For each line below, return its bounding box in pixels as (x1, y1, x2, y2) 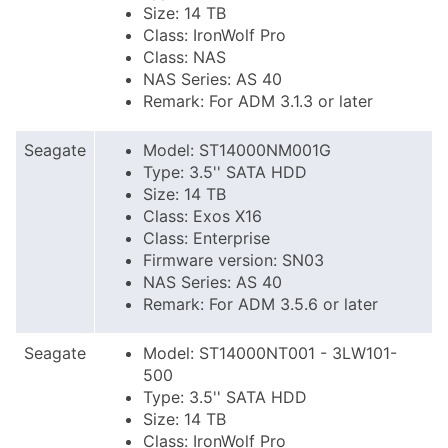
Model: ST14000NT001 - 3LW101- (143, 343, 397, 363)
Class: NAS (143, 47, 226, 67)
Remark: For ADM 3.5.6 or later (143, 294, 378, 314)
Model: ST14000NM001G (143, 140, 331, 160)
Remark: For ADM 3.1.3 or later (143, 91, 373, 111)
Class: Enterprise (143, 228, 270, 248)
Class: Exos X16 (143, 206, 262, 226)
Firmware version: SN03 (143, 250, 324, 270)
